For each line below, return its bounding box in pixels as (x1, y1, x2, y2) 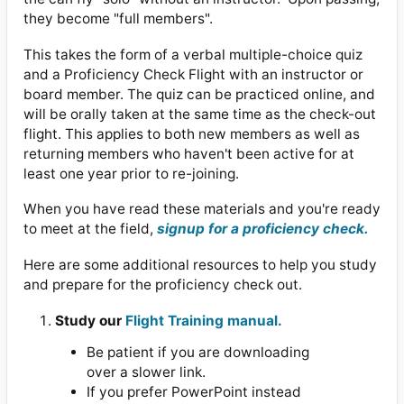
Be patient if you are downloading (87, 343, 310, 361)
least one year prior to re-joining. (23, 164, 243, 182)
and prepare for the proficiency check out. (23, 275, 302, 293)
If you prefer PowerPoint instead (87, 382, 302, 400)
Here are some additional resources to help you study (23, 255, 377, 273)
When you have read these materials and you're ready (23, 200, 381, 218)
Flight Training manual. (124, 311, 282, 329)
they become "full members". (23, 10, 220, 28)
